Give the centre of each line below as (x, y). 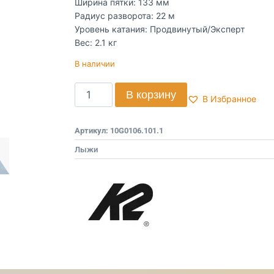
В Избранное (229, 99)
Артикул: (92, 130)
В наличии (95, 64)
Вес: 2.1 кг (96, 43)
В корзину (151, 94)
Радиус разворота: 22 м (125, 16)
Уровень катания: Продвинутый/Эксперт (160, 29)
